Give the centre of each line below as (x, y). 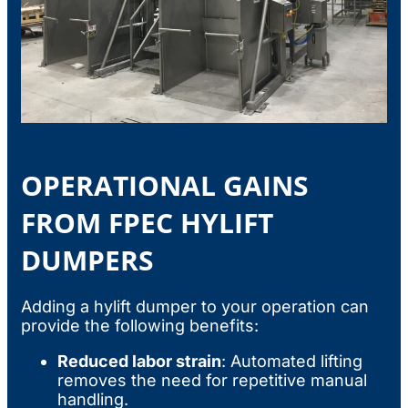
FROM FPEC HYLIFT (147, 222)
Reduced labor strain (139, 361)
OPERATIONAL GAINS (165, 185)
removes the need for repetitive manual (212, 380)
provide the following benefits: (140, 325)
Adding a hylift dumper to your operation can (195, 306)
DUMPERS (87, 260)
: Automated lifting (292, 361)
